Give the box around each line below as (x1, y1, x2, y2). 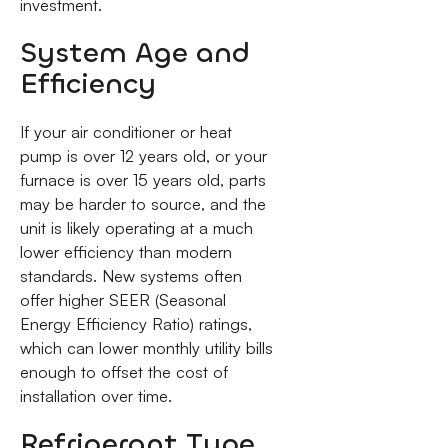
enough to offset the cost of (19, 361, 228, 382)
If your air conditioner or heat (19, 121, 232, 142)
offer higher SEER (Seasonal (19, 289, 226, 310)
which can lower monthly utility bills (19, 337, 273, 358)
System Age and (19, 34, 250, 72)
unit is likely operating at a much (19, 217, 253, 238)
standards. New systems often (19, 265, 242, 286)
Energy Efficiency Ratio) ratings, (19, 313, 252, 334)
